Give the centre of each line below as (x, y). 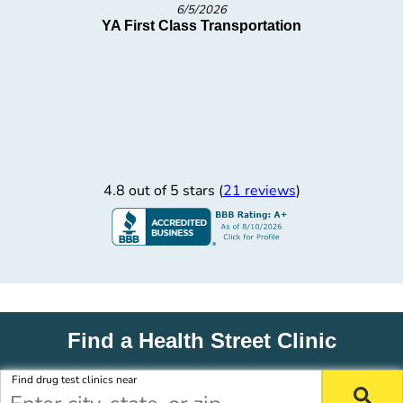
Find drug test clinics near (74, 380)
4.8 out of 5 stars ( (163, 191)
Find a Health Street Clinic (201, 340)
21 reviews (259, 191)
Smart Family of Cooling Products (220, 26)
